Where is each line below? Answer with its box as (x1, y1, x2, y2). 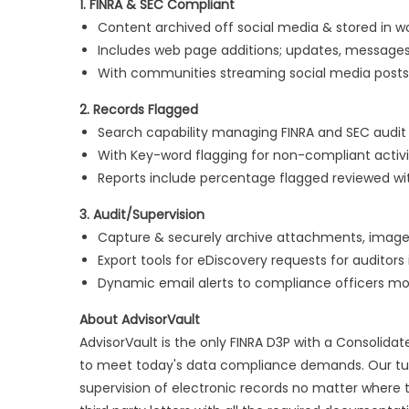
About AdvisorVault (79, 310, 200, 329)
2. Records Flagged (79, 100, 198, 119)
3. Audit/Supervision (79, 205, 204, 224)
